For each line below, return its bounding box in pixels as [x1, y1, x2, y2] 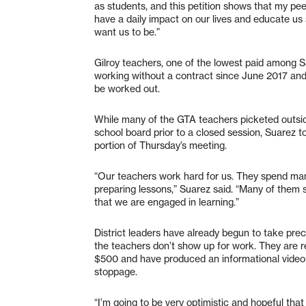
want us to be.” [94, 25, 160, 38]
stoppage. [94, 265, 137, 278]
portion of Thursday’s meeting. [94, 139, 227, 152]
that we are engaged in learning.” [94, 195, 239, 208]
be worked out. [94, 82, 160, 95]
